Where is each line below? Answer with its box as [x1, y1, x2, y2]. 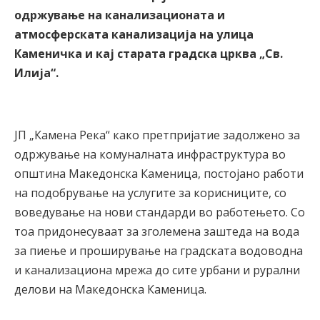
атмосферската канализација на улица [14, 26, 254, 42]
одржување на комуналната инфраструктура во [14, 146, 286, 162]
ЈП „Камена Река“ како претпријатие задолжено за [14, 126, 300, 143]
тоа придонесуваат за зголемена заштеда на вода [14, 223, 299, 239]
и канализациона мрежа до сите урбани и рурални [14, 261, 300, 278]
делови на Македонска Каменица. [14, 281, 206, 297]
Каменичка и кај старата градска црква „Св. [14, 45, 283, 61]
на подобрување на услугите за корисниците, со [14, 184, 286, 201]
